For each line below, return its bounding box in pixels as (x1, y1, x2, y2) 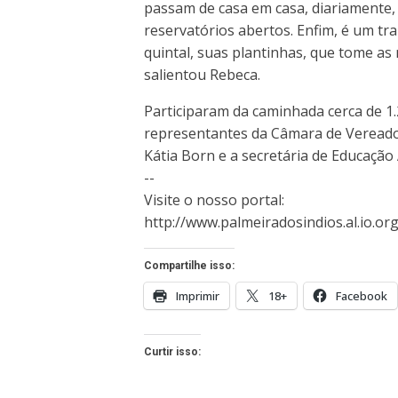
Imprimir (176, 287, 219, 304)
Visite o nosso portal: (144, 189, 284, 210)
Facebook (336, 287, 387, 304)
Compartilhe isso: (144, 259, 235, 272)
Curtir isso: (144, 345, 201, 358)
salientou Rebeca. (144, 64, 260, 84)
